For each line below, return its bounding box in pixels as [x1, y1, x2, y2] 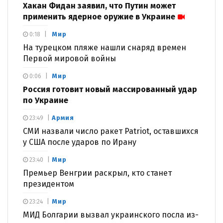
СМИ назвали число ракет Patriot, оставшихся [23, 126, 199, 136]
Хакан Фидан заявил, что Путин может [23, 1, 176, 11]
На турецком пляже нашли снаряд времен [23, 43, 186, 53]
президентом [23, 179, 74, 189]
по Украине [23, 96, 68, 106]
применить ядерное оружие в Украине [23, 12, 175, 22]
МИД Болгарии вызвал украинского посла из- [23, 210, 199, 220]
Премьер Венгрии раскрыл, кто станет [23, 168, 172, 178]
